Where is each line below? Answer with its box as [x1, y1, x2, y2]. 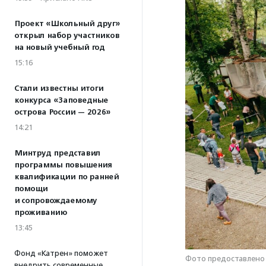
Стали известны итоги [14, 84, 103, 93]
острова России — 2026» [14, 107, 110, 117]
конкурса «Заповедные [14, 96, 108, 105]
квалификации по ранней [14, 172, 119, 182]
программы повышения [14, 160, 112, 170]
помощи [14, 184, 47, 194]
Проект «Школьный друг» [14, 19, 120, 28]
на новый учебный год [14, 43, 104, 52]
